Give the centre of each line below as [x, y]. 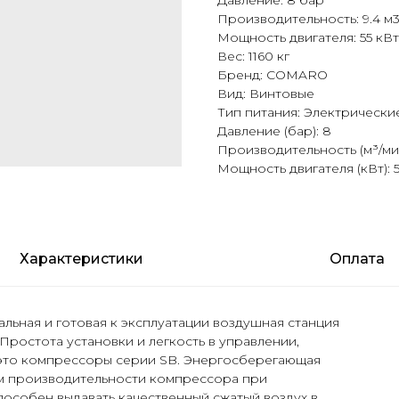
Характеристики [82, 259]
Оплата [357, 259]
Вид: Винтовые [266, 94]
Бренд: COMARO [273, 75]
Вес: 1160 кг [253, 57]
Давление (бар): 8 [274, 131]
